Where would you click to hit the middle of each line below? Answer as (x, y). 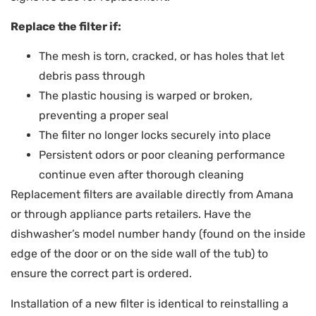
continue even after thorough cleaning (141, 175)
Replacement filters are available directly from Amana (152, 195)
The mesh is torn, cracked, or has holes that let (162, 56)
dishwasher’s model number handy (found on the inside (158, 234)
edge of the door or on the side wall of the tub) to (139, 254)
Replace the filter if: (66, 26)
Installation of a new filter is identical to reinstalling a (150, 303)
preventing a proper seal (104, 116)
